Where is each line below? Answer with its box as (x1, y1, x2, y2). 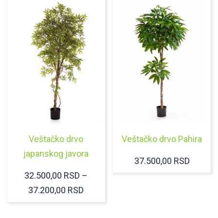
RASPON (83, 184, 117, 195)
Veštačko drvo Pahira (122, 133, 202, 144)
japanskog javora (23, 148, 89, 159)
